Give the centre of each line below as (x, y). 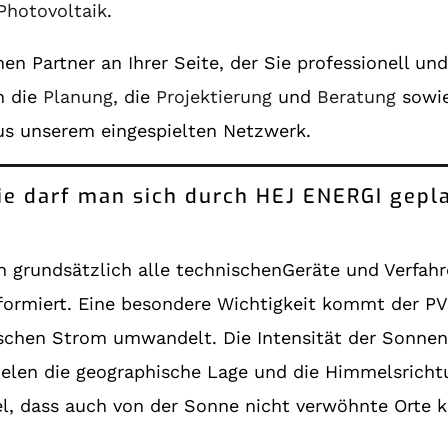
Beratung (357, 96)
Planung (78, 96)
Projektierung (214, 96)
